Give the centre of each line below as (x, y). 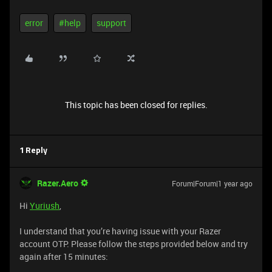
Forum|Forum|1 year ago (212, 183)
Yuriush (45, 206)
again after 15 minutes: (64, 257)
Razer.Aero (58, 183)
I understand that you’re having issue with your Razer (120, 231)
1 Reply (33, 151)
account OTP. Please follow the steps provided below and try (134, 244)
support (111, 23)
